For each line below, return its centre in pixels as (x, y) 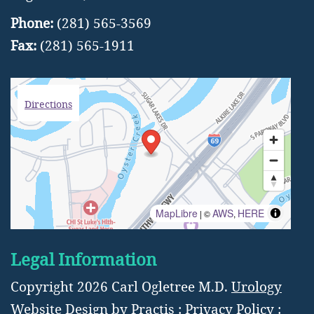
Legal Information (83, 259)
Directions (48, 104)
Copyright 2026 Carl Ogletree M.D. (121, 286)
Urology (257, 286)
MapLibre (177, 213)
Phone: (34, 22)
